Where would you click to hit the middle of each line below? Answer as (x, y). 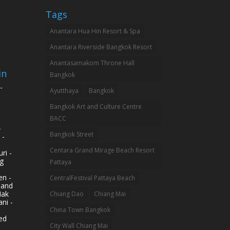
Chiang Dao (67, 194)
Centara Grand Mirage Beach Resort (102, 150)
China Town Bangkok (80, 209)
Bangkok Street (72, 134)
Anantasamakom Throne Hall (92, 63)
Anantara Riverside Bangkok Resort (101, 47)
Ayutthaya (64, 90)
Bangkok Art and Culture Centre (96, 106)
